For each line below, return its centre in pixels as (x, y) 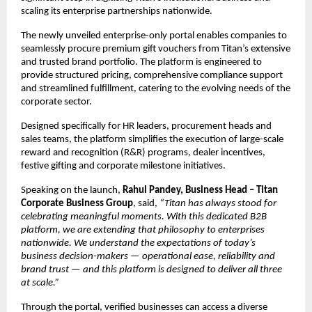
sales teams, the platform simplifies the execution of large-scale (152, 139)
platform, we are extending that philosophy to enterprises (143, 230)
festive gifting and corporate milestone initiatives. (123, 166)
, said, (146, 203)
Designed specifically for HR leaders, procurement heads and (146, 126)
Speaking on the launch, (72, 190)
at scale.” (40, 283)
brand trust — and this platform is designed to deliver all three (151, 270)
